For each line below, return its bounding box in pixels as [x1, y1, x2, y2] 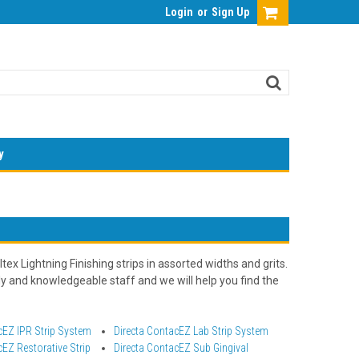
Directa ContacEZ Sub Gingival [113, 341, 248, 354]
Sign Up [212, 6, 249, 18]
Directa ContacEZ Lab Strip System [113, 325, 268, 337]
